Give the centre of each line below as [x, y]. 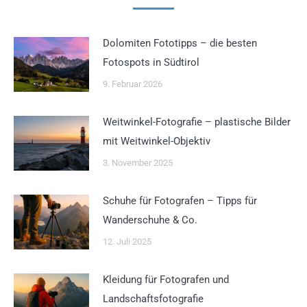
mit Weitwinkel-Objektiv [157, 142]
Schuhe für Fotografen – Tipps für [180, 201]
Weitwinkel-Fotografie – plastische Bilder [197, 122]
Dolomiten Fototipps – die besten [180, 44]
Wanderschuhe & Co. [150, 220]
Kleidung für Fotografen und [166, 280]
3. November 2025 [138, 163]
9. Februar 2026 [133, 84]
